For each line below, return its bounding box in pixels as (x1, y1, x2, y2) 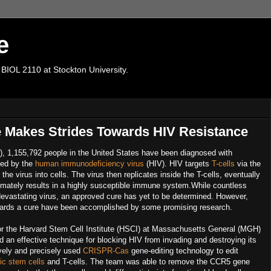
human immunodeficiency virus (35, 159, 144, 168)
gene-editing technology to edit (129, 246, 238, 255)
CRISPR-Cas (83, 246, 129, 255)
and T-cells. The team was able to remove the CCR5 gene (45, 257, 250, 266)
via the (235, 159, 261, 168)
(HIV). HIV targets (144, 159, 212, 168)
